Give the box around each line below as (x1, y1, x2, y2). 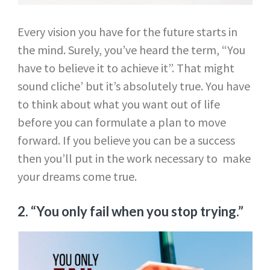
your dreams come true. (17, 169, 137, 184)
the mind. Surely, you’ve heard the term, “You (17, 42, 245, 58)
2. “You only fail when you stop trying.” (17, 203, 246, 220)
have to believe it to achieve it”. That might (17, 60, 234, 76)
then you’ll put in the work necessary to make (17, 151, 251, 166)
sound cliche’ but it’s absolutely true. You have (17, 78, 250, 94)
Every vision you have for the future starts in (17, 24, 237, 40)
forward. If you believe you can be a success (17, 133, 235, 148)
